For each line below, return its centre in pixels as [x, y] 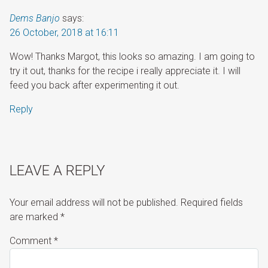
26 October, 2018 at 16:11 [64, 32]
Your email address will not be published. [94, 202]
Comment [32, 240]
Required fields [212, 202]
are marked [35, 217]
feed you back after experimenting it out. [95, 85]
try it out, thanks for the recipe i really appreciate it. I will [125, 71]
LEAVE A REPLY [57, 170]
